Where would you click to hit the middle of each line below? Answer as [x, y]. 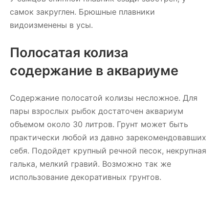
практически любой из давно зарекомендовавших [108, 137]
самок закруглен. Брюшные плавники [82, 12]
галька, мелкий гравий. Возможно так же [90, 164]
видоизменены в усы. [51, 25]
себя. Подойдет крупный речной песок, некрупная [108, 151]
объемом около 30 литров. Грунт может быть [99, 124]
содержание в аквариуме [94, 71]
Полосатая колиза [69, 53]
